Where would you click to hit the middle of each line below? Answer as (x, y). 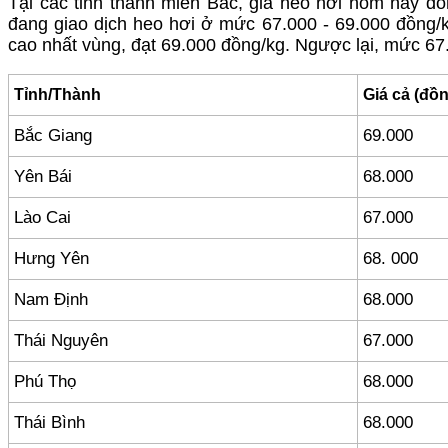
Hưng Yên (51, 258)
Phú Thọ (45, 381)
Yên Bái (43, 176)
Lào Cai (42, 217)
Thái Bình (49, 422)
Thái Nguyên (61, 340)
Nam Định (51, 299)
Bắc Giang (53, 135)
